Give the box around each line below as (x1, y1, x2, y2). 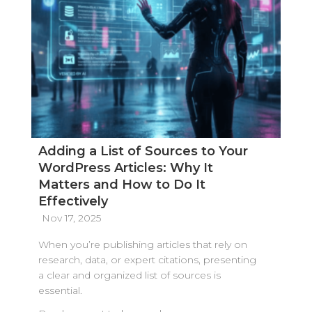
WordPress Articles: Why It (38, 160, 213, 176)
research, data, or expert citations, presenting (38, 253, 256, 267)
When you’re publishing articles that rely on (38, 238, 247, 251)
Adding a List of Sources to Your (38, 143, 248, 159)
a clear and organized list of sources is (38, 269, 221, 282)
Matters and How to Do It (38, 177, 205, 193)
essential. (38, 284, 82, 297)
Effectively (38, 194, 108, 210)
